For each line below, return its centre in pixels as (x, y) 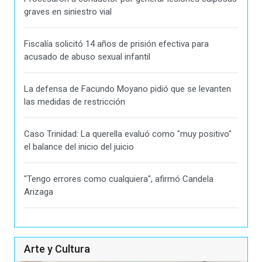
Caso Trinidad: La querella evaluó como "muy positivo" (128, 134)
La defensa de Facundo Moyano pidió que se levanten (127, 89)
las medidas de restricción (75, 102)
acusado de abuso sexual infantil (87, 57)
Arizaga (39, 192)
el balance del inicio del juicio (79, 147)
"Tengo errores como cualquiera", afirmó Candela (119, 179)
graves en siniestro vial (68, 12)
